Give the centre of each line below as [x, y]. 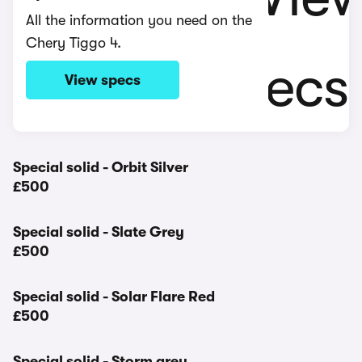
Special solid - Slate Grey [99, 232]
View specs [103, 80]
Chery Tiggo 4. [74, 43]
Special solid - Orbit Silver [101, 167]
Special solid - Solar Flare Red [114, 297]
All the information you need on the [139, 20]
